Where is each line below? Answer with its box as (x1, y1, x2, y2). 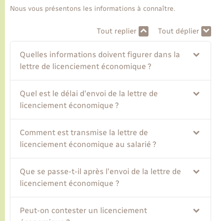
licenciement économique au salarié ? (20, 140, 157, 149)
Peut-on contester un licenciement (20, 206, 147, 216)
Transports (10, 20, 56, 31)
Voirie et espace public (10, 48, 106, 59)
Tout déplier (157, 26, 201, 36)
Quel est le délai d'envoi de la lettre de (20, 89, 158, 99)
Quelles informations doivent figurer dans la (20, 50, 181, 60)
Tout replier (96, 26, 139, 36)
